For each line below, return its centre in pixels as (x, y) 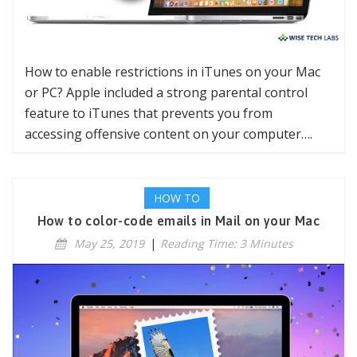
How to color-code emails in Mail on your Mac (178, 220)
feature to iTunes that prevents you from (149, 113)
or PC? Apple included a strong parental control (166, 92)
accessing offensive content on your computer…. (169, 133)
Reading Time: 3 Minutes (226, 243)
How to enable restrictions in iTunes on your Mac (173, 71)
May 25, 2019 (109, 243)
